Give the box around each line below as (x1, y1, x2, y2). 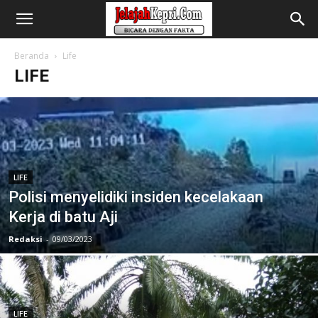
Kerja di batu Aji (9, 208, 118, 226)
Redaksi (9, 234, 43, 244)
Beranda (14, 50, 49, 62)
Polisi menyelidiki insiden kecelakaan (9, 188, 263, 206)
